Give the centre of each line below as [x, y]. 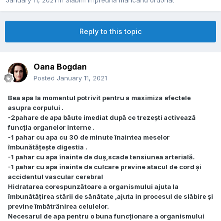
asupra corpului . [36, 108]
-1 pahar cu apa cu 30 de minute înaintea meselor [89, 137]
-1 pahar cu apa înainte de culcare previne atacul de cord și [105, 167]
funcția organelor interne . [51, 128]
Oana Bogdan [60, 67]
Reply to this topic [110, 32]
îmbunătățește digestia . [48, 147]
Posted [45, 78]
